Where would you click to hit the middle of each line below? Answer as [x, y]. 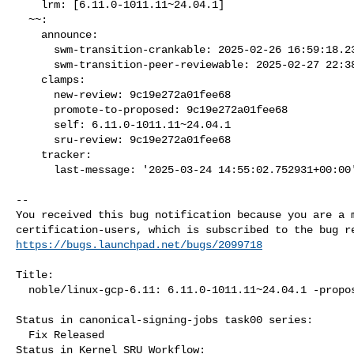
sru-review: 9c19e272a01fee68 [35, 139]
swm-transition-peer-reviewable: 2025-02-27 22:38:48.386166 [35, 64]
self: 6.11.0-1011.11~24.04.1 [35, 124]
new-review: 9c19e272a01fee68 [35, 94]
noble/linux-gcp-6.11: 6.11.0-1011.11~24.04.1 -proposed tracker [22, 290]
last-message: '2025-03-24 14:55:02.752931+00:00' [35, 169]
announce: [28, 34]
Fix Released [22, 335]
